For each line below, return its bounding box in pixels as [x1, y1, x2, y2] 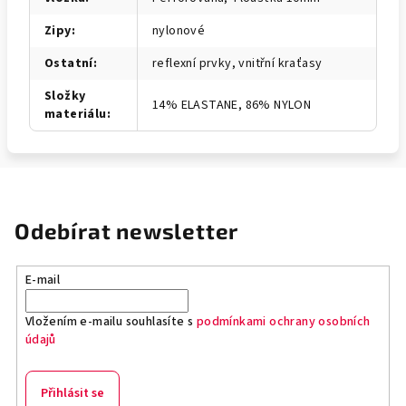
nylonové [152, 22, 206, 40]
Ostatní [44, 54, 93, 72]
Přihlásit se [40, 383, 104, 402]
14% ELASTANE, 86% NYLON [152, 96, 312, 114]
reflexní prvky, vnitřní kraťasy [152, 54, 323, 72]
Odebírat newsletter [14, 217, 239, 244]
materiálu [44, 105, 107, 123]
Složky [44, 87, 86, 105]
